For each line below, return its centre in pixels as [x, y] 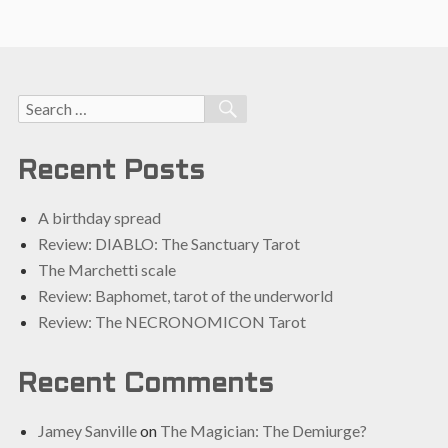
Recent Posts [111, 172]
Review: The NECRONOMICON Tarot [171, 322]
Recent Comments [145, 384]
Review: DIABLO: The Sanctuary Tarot [168, 244]
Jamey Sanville [87, 430]
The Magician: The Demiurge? [263, 430]
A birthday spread [99, 218]
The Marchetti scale [106, 270]
